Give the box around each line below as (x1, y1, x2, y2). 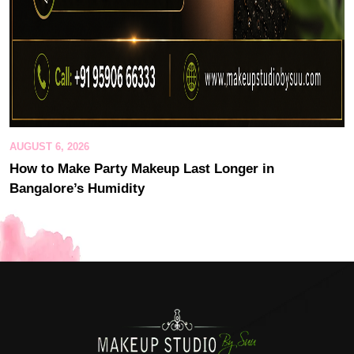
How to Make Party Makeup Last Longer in (9, 160, 274, 176)
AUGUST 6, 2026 (9, 140, 89, 153)
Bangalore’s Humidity (9, 180, 145, 196)
